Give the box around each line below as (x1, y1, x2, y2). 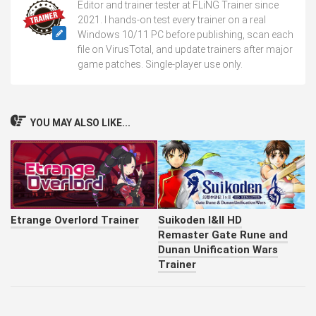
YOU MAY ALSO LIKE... (30, 117, 130, 128)
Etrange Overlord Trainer (11, 214, 139, 227)
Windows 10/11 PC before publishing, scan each (78, 29, 293, 40)
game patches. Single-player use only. (78, 59, 243, 70)
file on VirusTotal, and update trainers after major (78, 44, 293, 55)
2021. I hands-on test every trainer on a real (78, 14, 266, 25)
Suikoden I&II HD (158, 214, 242, 227)
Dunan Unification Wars (158, 243, 278, 257)
